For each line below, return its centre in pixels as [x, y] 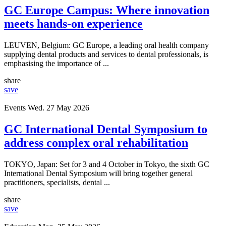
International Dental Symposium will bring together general [98, 173]
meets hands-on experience [73, 24]
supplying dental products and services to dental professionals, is [106, 54]
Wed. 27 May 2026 [59, 108]
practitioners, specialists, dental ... [57, 182]
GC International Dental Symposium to [106, 129]
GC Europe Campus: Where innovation [107, 10]
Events [15, 108]
